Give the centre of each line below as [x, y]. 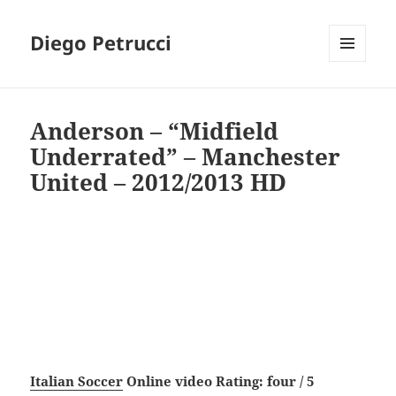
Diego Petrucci [101, 43]
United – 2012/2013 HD [159, 183]
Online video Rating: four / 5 [219, 381]
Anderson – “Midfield [155, 131]
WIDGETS [354, 99]
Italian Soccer [77, 381]
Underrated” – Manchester [186, 157]
